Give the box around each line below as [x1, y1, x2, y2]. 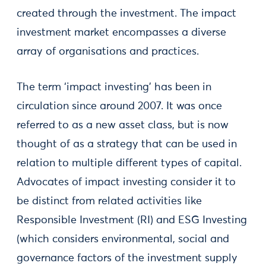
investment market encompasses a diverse [17, 27, 226, 38]
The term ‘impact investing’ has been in [17, 81, 211, 93]
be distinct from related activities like [17, 195, 202, 207]
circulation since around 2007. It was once [17, 100, 222, 112]
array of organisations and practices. [17, 46, 199, 57]
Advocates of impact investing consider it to [17, 176, 236, 188]
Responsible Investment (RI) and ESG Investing [17, 214, 247, 226]
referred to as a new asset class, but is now [17, 119, 229, 131]
